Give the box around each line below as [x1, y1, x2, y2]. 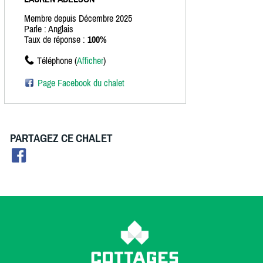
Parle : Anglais [24, 23, 73, 35]
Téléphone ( [37, 55, 77, 66]
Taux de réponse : [24, 34, 87, 45]
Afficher [77, 55, 103, 66]
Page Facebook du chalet [38, 77, 124, 89]
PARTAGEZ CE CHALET [10, 132, 113, 145]
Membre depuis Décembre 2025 [24, 13, 132, 24]
